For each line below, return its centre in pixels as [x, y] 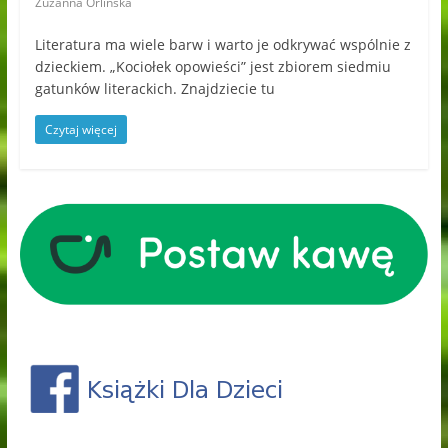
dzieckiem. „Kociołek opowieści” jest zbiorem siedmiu [212, 67]
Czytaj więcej [80, 130]
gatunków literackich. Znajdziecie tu [154, 89]
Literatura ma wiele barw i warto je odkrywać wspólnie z [222, 45]
